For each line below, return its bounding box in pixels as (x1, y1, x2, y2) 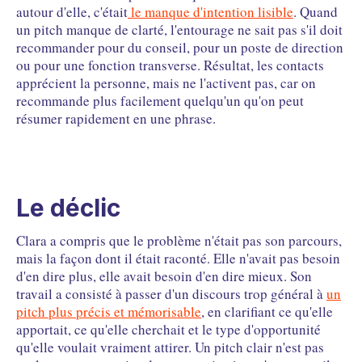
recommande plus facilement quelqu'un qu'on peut (16, 91, 304, 111)
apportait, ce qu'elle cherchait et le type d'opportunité (16, 320, 321, 339)
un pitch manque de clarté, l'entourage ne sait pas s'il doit (16, 20, 343, 40)
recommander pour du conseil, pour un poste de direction (16, 38, 343, 57)
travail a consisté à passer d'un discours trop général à (16, 284, 326, 304)
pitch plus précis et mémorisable (16, 302, 201, 322)
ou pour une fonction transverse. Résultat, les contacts (16, 56, 324, 75)
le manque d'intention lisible (128, 2, 293, 22)
